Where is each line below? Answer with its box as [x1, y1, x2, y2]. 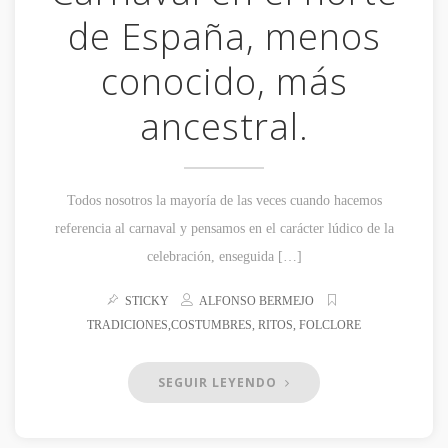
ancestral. [139, 102, 309, 152]
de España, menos [67, 12, 381, 62]
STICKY [122, 294, 178, 309]
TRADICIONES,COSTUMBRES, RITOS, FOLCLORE [87, 318, 361, 333]
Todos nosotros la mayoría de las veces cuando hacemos [66, 193, 382, 209]
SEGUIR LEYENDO [158, 374, 281, 392]
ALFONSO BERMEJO [199, 294, 314, 309]
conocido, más [100, 57, 348, 107]
